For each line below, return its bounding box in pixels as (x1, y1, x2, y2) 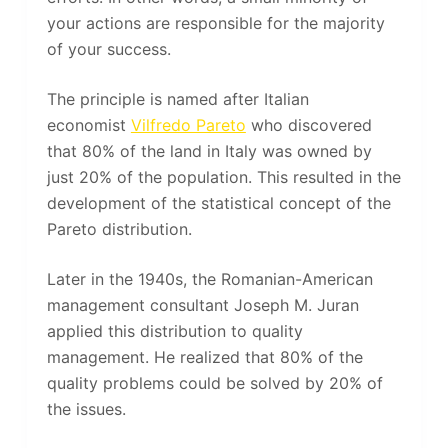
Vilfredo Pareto (130, 115, 246, 136)
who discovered (245, 115, 372, 136)
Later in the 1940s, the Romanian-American (46, 269, 373, 290)
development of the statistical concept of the (46, 193, 391, 214)
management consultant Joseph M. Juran (46, 295, 359, 316)
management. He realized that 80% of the (46, 347, 363, 368)
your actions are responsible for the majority (46, 13, 385, 34)
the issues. (46, 399, 126, 420)
